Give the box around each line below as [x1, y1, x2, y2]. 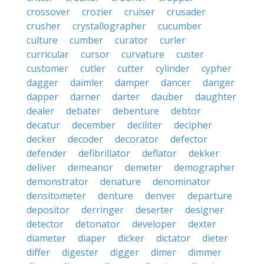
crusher [27, 19, 61, 32]
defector [170, 133, 207, 146]
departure [187, 189, 232, 202]
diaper [78, 232, 106, 245]
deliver [27, 161, 56, 174]
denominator [153, 175, 210, 188]
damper [115, 76, 149, 89]
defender [27, 147, 67, 160]
